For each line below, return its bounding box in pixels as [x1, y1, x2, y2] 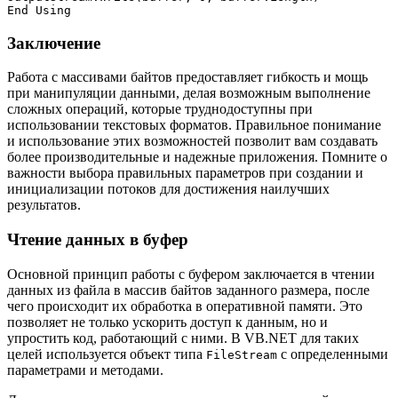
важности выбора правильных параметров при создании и [7, 165, 363, 181]
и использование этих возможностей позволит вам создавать [7, 133, 378, 149]
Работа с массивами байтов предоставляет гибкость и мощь [7, 69, 368, 85]
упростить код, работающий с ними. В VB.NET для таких [7, 330, 359, 346]
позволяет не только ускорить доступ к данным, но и [7, 314, 328, 330]
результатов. [7, 197, 81, 213]
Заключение [7, 33, 100, 52]
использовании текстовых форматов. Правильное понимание [7, 117, 381, 133]
